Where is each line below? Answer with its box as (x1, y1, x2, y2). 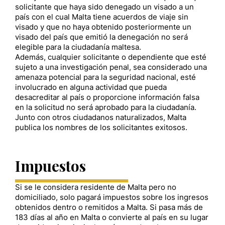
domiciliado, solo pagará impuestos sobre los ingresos (15, 193, 208, 202)
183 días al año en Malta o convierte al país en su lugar (15, 213, 208, 222)
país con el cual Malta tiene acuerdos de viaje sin (15, 13, 188, 22)
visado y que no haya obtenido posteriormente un (15, 23, 191, 32)
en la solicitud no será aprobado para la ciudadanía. (15, 103, 196, 113)
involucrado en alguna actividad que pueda (15, 83, 167, 92)
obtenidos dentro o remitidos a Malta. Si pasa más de (15, 203, 203, 212)
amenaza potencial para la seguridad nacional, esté (15, 73, 196, 82)
